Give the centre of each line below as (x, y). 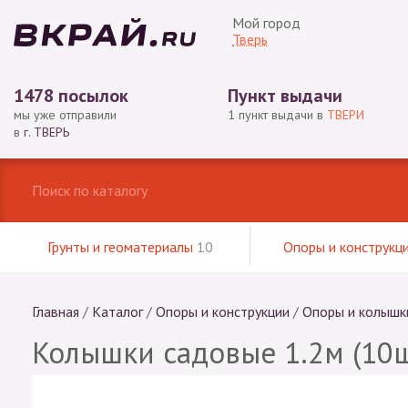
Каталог (117, 311)
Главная (56, 311)
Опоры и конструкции (223, 311)
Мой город (266, 23)
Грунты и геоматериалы (122, 247)
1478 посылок (71, 96)
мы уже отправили (65, 115)
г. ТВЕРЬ (46, 132)
